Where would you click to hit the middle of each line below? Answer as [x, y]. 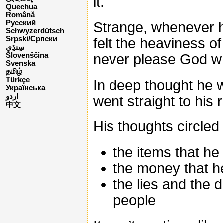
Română [20, 15]
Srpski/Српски [32, 39]
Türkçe [18, 80]
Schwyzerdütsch [35, 31]
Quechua [22, 7]
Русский [21, 23]
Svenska [21, 63]
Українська [26, 88]
